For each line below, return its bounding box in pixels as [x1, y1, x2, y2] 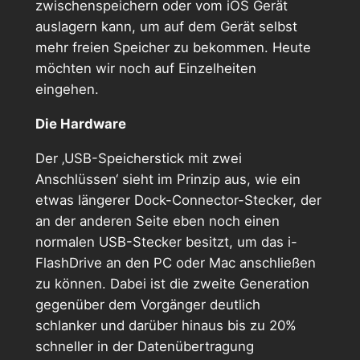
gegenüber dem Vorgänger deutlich [35, 296, 260, 313]
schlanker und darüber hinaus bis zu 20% [35, 317, 297, 333]
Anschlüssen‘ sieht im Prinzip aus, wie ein [35, 170, 301, 187]
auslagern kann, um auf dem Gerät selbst [35, 18, 297, 35]
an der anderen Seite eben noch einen [35, 212, 280, 229]
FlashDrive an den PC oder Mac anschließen [35, 254, 316, 271]
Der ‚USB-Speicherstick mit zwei [35, 149, 242, 166]
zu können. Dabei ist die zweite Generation [35, 275, 309, 292]
